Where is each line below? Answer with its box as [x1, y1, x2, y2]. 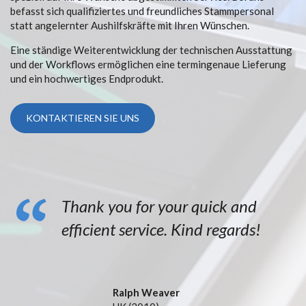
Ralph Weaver [113, 286, 180, 298]
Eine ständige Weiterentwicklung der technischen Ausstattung [10, 44, 292, 56]
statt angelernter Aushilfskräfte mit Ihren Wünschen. [10, 19, 249, 31]
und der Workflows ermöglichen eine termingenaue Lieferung [10, 58, 286, 70]
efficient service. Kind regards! [61, 219, 261, 239]
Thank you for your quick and [61, 196, 257, 216]
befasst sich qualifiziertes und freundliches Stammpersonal [10, 5, 274, 17]
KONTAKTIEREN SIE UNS [26, 112, 139, 124]
